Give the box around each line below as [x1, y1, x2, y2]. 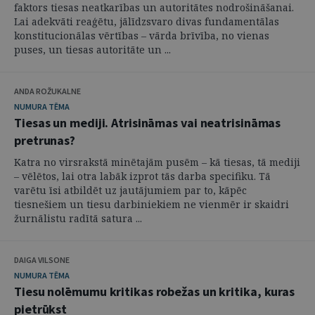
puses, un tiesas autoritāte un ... [14, 43, 171, 56]
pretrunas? [14, 132, 76, 148]
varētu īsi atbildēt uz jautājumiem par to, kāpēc [14, 184, 247, 197]
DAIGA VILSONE [14, 255, 70, 265]
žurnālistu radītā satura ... [14, 212, 142, 225]
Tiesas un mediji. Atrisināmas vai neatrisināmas [14, 115, 281, 131]
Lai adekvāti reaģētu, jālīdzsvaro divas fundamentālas [14, 15, 279, 28]
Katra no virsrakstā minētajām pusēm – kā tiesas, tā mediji [14, 155, 300, 169]
